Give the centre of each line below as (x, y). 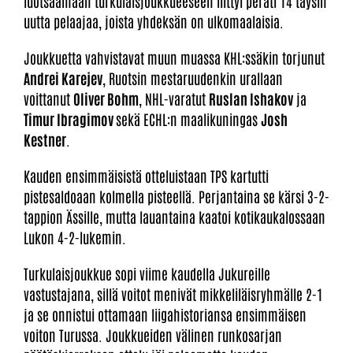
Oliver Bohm (106, 98)
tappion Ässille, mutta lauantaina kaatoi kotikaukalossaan (175, 216)
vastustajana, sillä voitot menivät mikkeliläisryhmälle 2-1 (173, 294)
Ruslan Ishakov (251, 98)
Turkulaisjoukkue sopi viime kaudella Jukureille (147, 273)
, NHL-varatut (174, 98)
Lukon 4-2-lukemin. (75, 237)
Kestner (45, 139)
